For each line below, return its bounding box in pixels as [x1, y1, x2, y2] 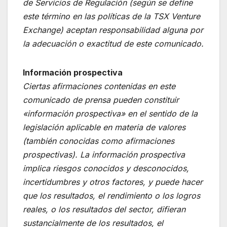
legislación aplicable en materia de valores [23, 122, 185, 132]
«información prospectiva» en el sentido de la [23, 108, 198, 119]
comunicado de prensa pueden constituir [23, 94, 179, 105]
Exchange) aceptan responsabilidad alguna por [23, 24, 203, 35]
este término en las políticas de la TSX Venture [23, 11, 200, 21]
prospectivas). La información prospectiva [23, 149, 185, 160]
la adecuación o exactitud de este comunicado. [23, 38, 204, 49]
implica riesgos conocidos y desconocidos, [23, 163, 189, 173]
